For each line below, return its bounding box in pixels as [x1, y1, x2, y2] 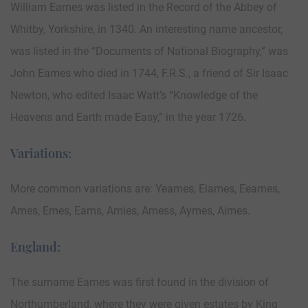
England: [10, 239, 60, 256]
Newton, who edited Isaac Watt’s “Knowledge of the [10, 89, 258, 102]
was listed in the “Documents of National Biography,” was [10, 45, 288, 58]
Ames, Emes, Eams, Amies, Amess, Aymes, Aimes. [10, 204, 250, 218]
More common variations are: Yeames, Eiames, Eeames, [10, 182, 280, 196]
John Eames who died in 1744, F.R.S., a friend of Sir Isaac [10, 67, 288, 80]
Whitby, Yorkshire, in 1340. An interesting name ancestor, [10, 23, 283, 36]
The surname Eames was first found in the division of [10, 276, 269, 289]
